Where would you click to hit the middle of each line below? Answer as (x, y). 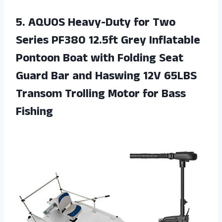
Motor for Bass (147, 95)
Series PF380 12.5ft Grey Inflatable (108, 41)
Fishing (34, 113)
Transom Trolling (62, 95)
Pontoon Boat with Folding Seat (100, 59)
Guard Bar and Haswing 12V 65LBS (106, 77)
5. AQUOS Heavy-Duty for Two (96, 24)
